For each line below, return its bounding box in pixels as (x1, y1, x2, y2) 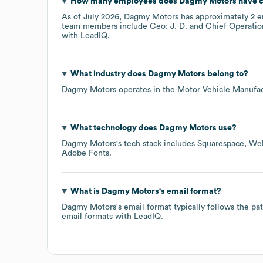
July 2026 (83, 12, 119, 21)
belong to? (205, 69, 248, 78)
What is (70, 187, 102, 195)
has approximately (178, 12, 251, 21)
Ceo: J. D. (150, 22, 187, 31)
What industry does (70, 69, 148, 78)
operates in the (116, 85, 177, 94)
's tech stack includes (116, 139, 197, 148)
